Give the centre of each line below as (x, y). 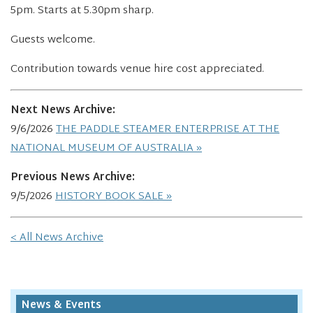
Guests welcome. (53, 41)
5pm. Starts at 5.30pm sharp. (82, 11)
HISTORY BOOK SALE (109, 197)
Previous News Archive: (73, 178)
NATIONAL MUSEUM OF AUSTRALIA (102, 149)
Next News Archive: (63, 111)
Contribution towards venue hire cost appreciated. (137, 70)
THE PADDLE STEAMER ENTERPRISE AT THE (168, 130)
